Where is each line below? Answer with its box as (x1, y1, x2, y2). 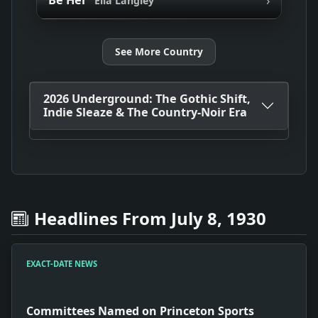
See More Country (115, 45, 203, 59)
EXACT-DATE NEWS (26, 258, 97, 269)
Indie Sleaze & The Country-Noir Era (43, 104, 247, 121)
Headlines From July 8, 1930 (34, 206, 266, 230)
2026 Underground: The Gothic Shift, (43, 91, 251, 107)
